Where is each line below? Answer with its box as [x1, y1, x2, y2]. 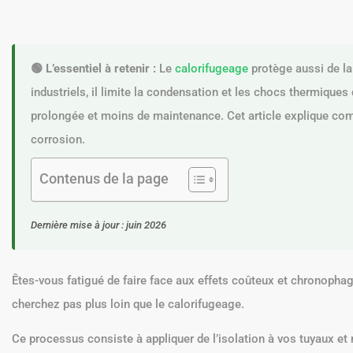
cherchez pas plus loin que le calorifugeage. [12, 297, 244, 311]
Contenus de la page [39, 170, 169, 188]
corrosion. [31, 132, 85, 147]
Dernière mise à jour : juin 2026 [31, 219, 166, 231]
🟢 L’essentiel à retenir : [31, 61, 156, 76]
